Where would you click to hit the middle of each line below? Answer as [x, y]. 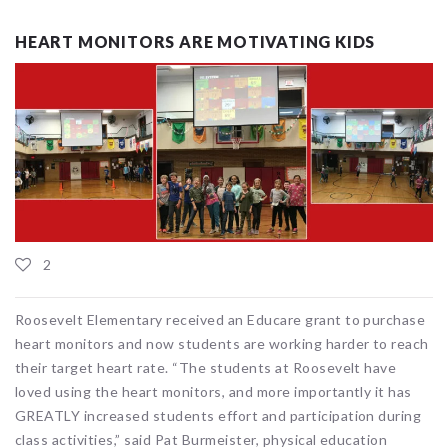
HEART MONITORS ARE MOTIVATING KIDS [195, 41]
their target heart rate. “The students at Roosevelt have [206, 367]
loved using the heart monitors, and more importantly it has [213, 391]
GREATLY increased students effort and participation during [218, 415]
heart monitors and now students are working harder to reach [222, 343]
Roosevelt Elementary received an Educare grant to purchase [220, 319]
